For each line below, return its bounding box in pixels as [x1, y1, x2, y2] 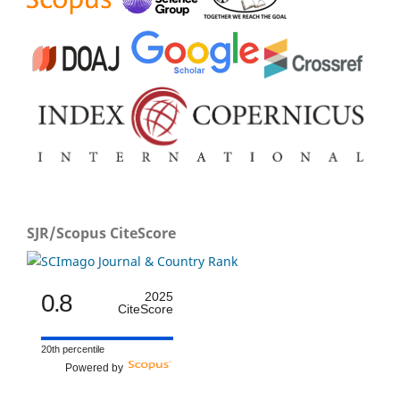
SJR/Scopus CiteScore [27, 223, 176, 244]
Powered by [65, 362, 129, 375]
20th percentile [41, 344, 104, 355]
